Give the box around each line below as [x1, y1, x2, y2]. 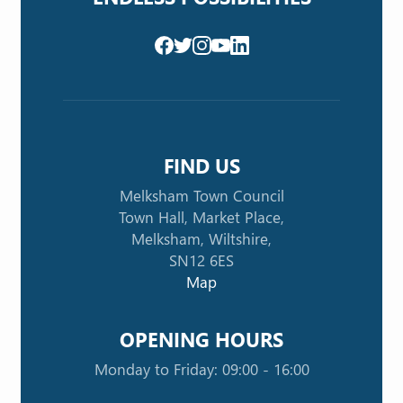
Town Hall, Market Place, [119, 207, 284, 228]
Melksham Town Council [119, 185, 284, 207]
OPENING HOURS [120, 326, 283, 354]
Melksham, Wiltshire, [131, 228, 272, 250]
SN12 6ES [169, 250, 234, 272]
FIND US [163, 152, 240, 180]
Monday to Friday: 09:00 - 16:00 [94, 359, 309, 381]
